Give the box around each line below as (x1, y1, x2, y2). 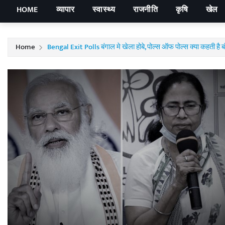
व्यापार (56, 3, 75, 17)
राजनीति (133, 3, 158, 17)
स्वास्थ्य (92, 3, 116, 17)
